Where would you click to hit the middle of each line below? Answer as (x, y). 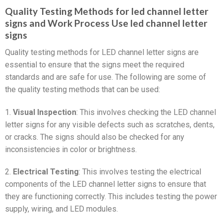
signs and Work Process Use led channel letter (106, 23)
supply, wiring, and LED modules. (61, 209)
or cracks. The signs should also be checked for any (95, 137)
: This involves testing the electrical (140, 172)
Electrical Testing (46, 172)
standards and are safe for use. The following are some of (106, 77)
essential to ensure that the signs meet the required (95, 64)
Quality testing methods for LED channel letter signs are (102, 52)
